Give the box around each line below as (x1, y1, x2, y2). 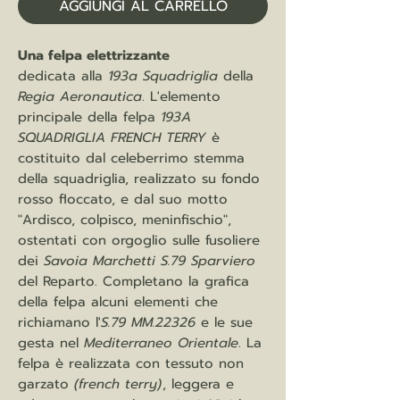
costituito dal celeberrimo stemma (18, 148, 245, 169)
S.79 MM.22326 (101, 312, 196, 333)
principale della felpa (18, 107, 161, 128)
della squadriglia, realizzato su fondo (18, 169, 260, 189)
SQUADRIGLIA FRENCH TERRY (18, 128, 206, 148)
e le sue (196, 312, 253, 333)
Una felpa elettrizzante (18, 46, 170, 66)
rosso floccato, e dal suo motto (18, 189, 228, 210)
